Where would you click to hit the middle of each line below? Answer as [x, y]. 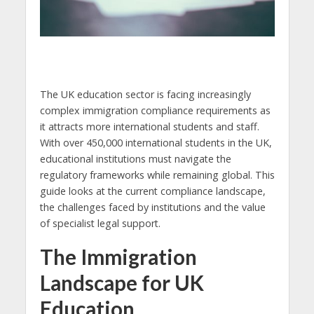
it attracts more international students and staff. [149, 126]
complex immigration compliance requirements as [155, 110]
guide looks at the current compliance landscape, [152, 191]
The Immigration [118, 257]
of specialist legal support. [100, 223]
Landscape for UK [122, 282]
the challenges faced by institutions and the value [152, 207]
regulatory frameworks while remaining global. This [157, 175]
